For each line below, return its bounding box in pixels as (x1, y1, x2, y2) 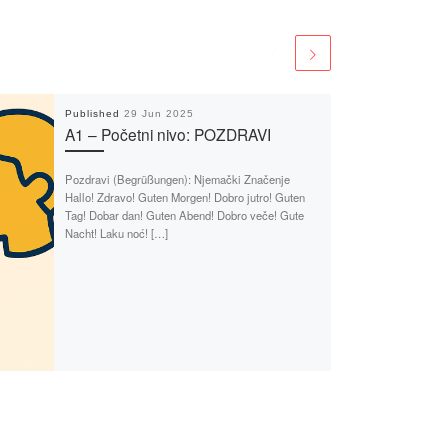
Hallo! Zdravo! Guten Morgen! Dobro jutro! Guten (64, 188, 305, 205)
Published (64, 107, 124, 119)
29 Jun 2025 (123, 107, 194, 119)
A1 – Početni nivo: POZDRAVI (64, 122, 271, 145)
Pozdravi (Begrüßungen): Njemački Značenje (64, 170, 290, 187)
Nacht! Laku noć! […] (64, 224, 168, 241)
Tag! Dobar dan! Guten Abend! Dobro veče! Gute (64, 206, 304, 223)
